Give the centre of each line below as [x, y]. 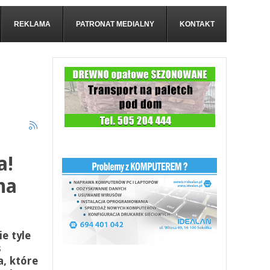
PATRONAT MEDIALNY [115, 24]
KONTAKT [197, 24]
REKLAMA [32, 24]
